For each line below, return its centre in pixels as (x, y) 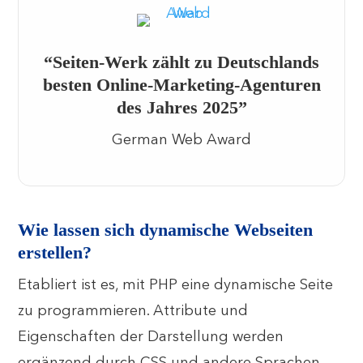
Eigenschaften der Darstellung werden (151, 337)
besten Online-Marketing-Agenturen (181, 85)
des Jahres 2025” (181, 107)
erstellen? (55, 252)
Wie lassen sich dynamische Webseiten (166, 230)
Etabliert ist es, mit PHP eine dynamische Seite (176, 285)
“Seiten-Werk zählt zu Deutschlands (181, 62)
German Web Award (181, 140)
